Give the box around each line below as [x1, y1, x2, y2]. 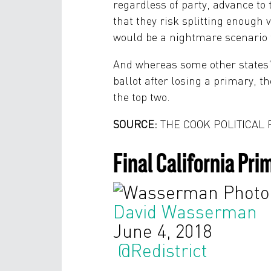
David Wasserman [113, 200, 257, 223]
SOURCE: [113, 117, 157, 131]
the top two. [113, 90, 170, 103]
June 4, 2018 [113, 219, 212, 243]
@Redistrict [118, 238, 207, 262]
